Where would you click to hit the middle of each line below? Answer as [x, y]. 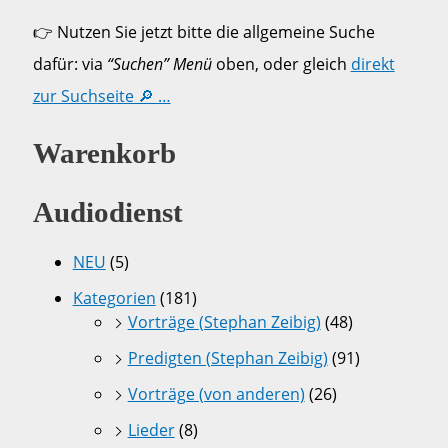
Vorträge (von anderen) [216, 393]
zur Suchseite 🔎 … [101, 95]
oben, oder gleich [281, 63]
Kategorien [114, 297]
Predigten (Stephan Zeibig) [227, 357]
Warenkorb [104, 152]
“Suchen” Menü [159, 63]
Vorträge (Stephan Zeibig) [224, 321]
